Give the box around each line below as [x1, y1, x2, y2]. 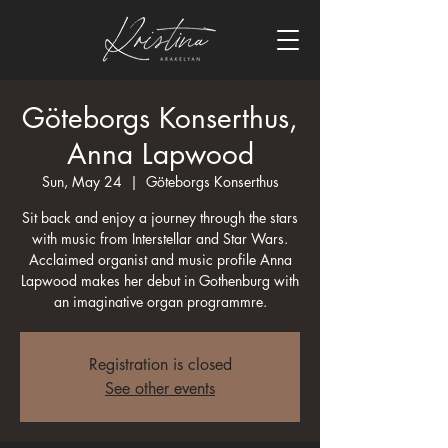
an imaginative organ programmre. [53, 292, 267, 311]
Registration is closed [88, 354, 232, 375]
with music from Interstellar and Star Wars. [32, 229, 288, 248]
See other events [105, 378, 215, 399]
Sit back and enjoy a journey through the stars [22, 208, 298, 227]
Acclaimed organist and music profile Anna [28, 250, 292, 269]
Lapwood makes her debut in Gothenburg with [21, 271, 299, 290]
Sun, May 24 [41, 172, 122, 191]
